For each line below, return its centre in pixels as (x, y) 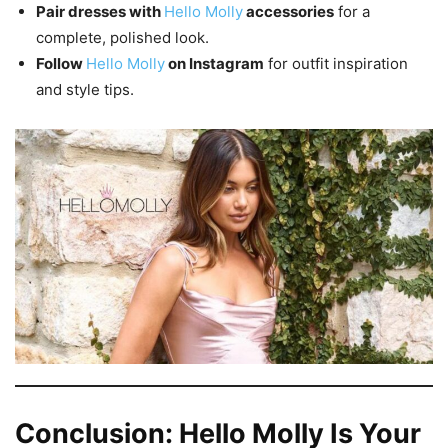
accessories (288, 12)
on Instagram (214, 64)
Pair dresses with (100, 12)
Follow (61, 64)
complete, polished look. (122, 38)
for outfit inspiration (336, 64)
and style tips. (85, 90)
